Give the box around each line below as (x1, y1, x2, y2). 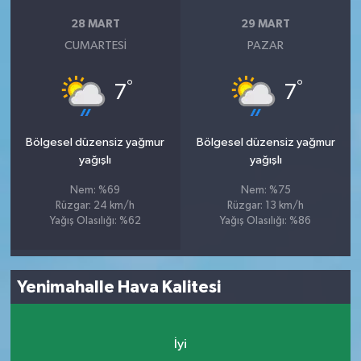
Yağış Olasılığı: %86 (220, 216, 312, 227)
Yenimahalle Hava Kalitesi (17, 278, 222, 296)
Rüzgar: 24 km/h (56, 201, 135, 212)
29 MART (241, 18, 291, 30)
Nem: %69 (70, 185, 121, 197)
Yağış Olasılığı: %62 (49, 216, 141, 227)
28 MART (70, 18, 120, 30)
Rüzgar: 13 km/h (227, 201, 305, 212)
